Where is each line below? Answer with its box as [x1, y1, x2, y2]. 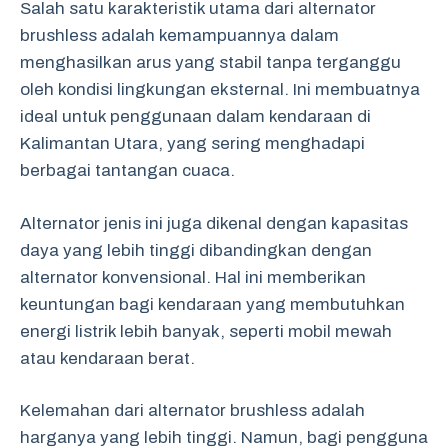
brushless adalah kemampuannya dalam [20, 26, 339, 45]
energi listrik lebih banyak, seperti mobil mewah [20, 321, 392, 341]
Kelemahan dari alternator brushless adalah [20, 401, 365, 420]
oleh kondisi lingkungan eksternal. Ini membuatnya [20, 80, 420, 99]
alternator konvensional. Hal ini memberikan [20, 267, 366, 287]
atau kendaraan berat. [20, 348, 195, 368]
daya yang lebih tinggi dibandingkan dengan [20, 240, 372, 260]
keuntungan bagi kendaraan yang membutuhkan [20, 294, 405, 314]
